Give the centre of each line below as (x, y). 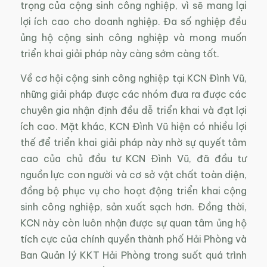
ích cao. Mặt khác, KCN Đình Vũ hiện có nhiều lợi (133, 127)
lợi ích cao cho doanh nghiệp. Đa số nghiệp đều (133, 22)
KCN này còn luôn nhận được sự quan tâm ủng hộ (133, 223)
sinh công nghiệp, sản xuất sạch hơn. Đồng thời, (133, 207)
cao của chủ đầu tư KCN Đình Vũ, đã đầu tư (133, 159)
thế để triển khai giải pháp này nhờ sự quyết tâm (133, 143)
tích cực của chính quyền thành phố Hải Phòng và (133, 239)
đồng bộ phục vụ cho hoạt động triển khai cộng (133, 191)
